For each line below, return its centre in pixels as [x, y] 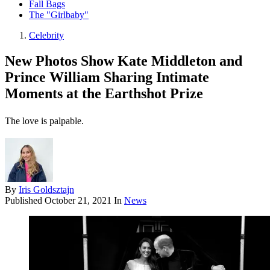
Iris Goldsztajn [46, 190]
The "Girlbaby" [59, 15]
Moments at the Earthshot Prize [104, 94]
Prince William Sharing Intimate [107, 77]
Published [25, 201]
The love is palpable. [44, 121]
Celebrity [46, 36]
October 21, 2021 [78, 201]
